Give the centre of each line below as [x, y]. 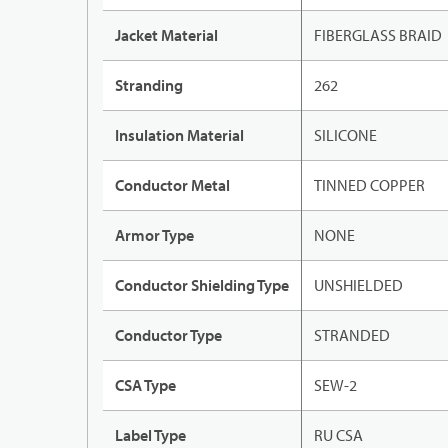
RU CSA [338, 435]
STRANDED [352, 335]
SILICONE [345, 135]
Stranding [149, 85]
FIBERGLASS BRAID [378, 35]
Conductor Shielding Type [202, 285]
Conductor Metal [172, 185]
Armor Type [154, 235]
